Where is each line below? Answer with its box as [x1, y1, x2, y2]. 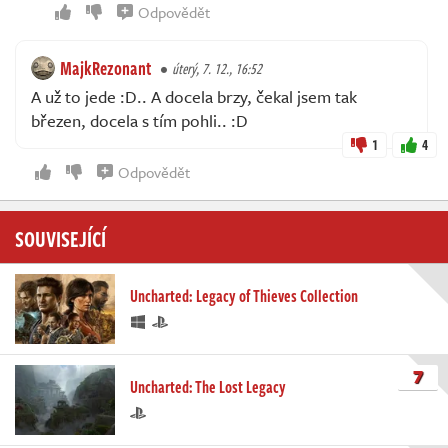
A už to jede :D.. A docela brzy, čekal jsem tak [31, 83, 357, 109]
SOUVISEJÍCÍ [15, 221, 106, 254]
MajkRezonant [60, 54, 151, 81]
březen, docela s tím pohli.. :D [31, 107, 248, 133]
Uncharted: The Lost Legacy [130, 374, 286, 399]
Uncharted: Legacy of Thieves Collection [130, 283, 358, 308]
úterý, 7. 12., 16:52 [172, 57, 262, 79]
